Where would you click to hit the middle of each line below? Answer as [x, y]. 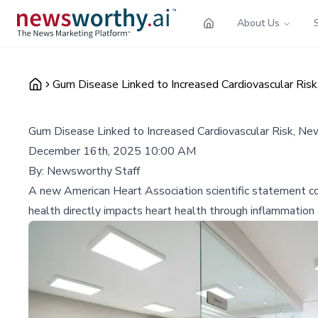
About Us [258, 23]
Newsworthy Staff [93, 171]
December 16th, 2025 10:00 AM [112, 151]
